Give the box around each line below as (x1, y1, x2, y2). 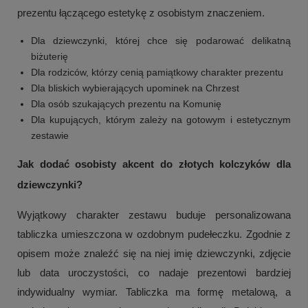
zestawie (31, 130, 69, 142)
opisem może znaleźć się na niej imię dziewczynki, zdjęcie (17, 247, 291, 260)
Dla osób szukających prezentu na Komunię (31, 98, 221, 110)
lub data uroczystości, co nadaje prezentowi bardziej (17, 267, 291, 279)
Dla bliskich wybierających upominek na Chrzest (31, 82, 239, 94)
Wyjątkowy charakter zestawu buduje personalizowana (17, 209, 291, 221)
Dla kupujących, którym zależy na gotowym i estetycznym (31, 114, 291, 126)
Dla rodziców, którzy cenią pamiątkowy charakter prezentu (31, 67, 283, 78)
